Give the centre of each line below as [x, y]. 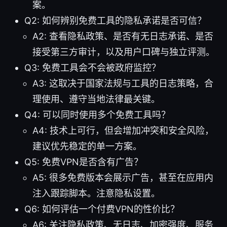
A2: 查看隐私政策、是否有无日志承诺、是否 [123, 36]
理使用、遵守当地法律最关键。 [96, 99]
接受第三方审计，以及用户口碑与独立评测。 [124, 52]
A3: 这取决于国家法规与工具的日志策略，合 [123, 84]
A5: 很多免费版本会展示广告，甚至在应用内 [123, 178]
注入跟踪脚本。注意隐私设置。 [96, 194]
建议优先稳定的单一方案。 [87, 146]
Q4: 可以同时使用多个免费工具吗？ [97, 115]
